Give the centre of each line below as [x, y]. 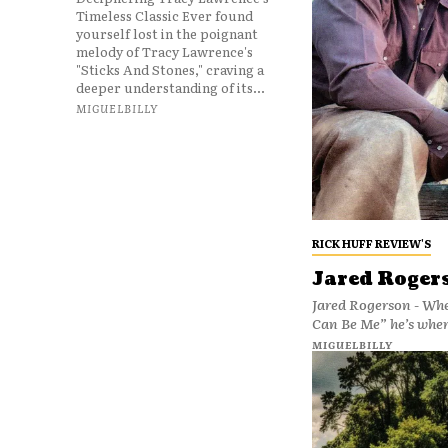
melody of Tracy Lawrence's [164, 51]
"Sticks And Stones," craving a [170, 69]
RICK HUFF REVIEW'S [371, 243]
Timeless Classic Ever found [164, 15]
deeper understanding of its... [170, 87]
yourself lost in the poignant [167, 33]
